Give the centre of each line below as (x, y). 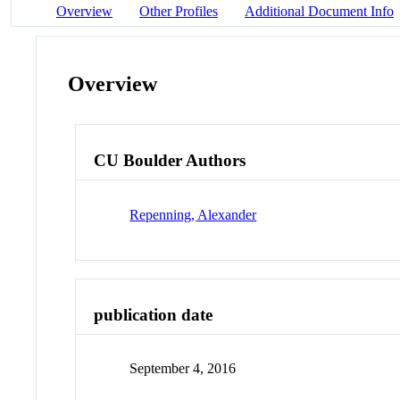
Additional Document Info (319, 11)
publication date (154, 314)
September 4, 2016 (183, 369)
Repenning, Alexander (193, 214)
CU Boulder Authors (170, 161)
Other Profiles (179, 11)
